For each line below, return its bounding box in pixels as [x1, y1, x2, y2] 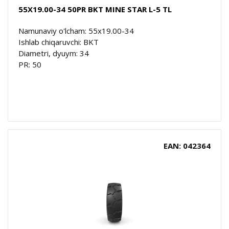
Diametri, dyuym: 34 [18, 48, 89, 58]
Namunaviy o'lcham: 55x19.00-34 [18, 25, 134, 36]
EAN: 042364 [164, 140, 211, 151]
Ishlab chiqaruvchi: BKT [18, 36, 99, 47]
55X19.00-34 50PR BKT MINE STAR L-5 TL [18, 4, 172, 14]
